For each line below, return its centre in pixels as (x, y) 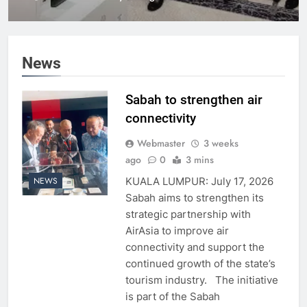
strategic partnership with (188, 214)
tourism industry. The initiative (201, 280)
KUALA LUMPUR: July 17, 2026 (199, 181)
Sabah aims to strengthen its (194, 197)
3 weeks (221, 143)
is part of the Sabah (172, 296)
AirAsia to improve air (177, 230)
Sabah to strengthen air (194, 99)
